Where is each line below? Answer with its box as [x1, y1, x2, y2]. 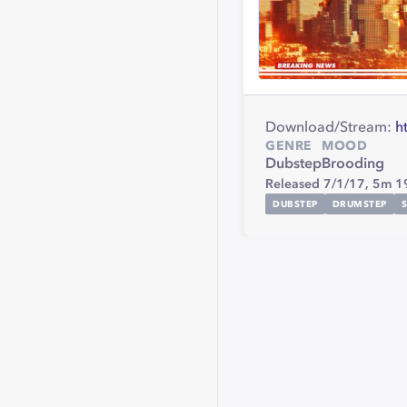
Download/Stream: [265, 121, 395, 135]
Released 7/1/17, [265, 178, 372, 191]
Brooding [322, 157, 384, 172]
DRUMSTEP [332, 199, 387, 209]
